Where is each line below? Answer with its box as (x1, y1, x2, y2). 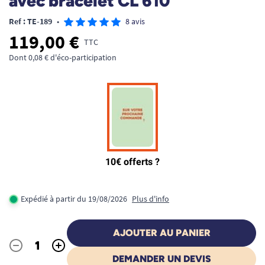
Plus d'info (132, 193, 169, 204)
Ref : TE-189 (9, 16, 52, 27)
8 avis (125, 16, 145, 27)
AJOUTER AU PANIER (112, 227, 211, 238)
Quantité (8, 245, 43, 258)
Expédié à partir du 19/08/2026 (21, 193, 127, 204)
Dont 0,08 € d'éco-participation (9, 52, 117, 63)
